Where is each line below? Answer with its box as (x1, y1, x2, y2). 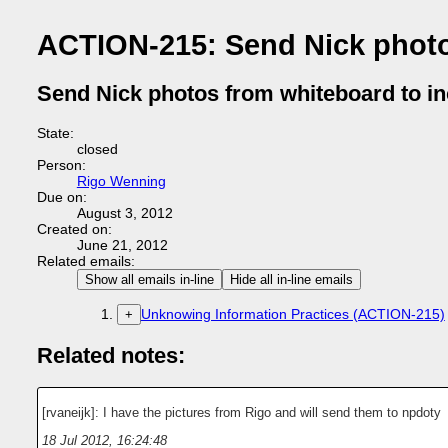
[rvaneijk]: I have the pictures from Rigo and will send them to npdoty (41, 405, 441, 421)
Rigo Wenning (76, 173, 166, 189)
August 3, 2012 (76, 205, 173, 221)
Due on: (36, 189, 87, 205)
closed (76, 141, 118, 157)
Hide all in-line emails (229, 272, 353, 287)
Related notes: (36, 343, 185, 369)
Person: (36, 157, 86, 173)
